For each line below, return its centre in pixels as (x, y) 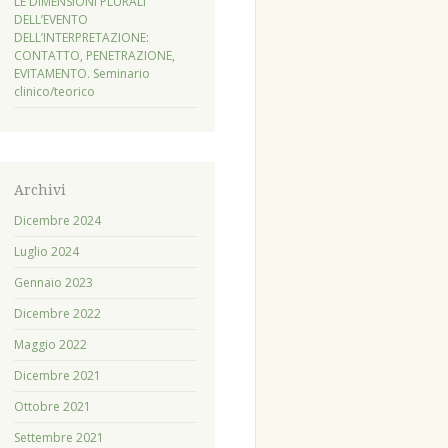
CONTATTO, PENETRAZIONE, (94, 55)
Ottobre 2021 (52, 406)
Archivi (39, 189)
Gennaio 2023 (53, 282)
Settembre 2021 (58, 437)
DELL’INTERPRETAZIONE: (81, 37)
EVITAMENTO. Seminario (81, 73)
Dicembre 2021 (57, 375)
